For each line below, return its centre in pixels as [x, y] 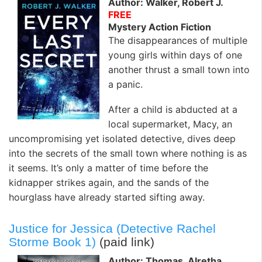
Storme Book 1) [52, 242]
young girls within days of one [175, 55]
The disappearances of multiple [178, 41]
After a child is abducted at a [173, 110]
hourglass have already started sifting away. [107, 197]
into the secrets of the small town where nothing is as [128, 154]
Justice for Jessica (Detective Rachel [112, 228]
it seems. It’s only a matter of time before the [108, 168]
